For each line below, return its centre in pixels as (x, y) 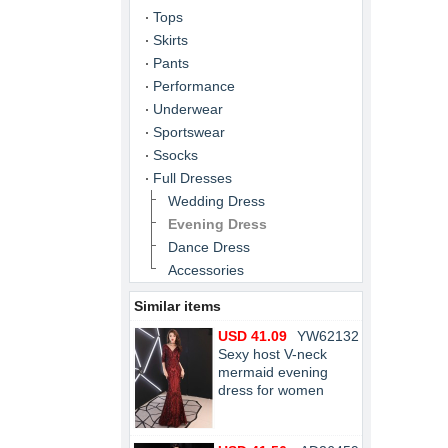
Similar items (177, 306)
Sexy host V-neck (272, 354)
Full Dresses (192, 178)
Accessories (206, 270)
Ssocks (175, 155)
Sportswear (189, 132)
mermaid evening (273, 372)
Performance (194, 86)
